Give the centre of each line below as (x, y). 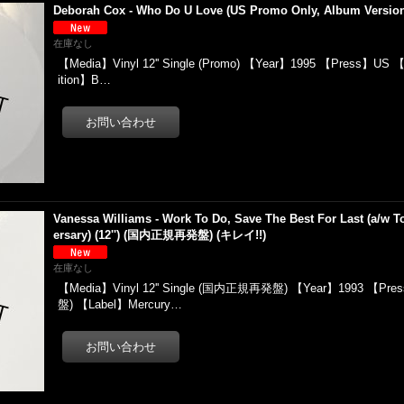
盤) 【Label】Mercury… (120, 304)
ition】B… (85, 80)
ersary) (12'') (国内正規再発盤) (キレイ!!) (160, 235)
